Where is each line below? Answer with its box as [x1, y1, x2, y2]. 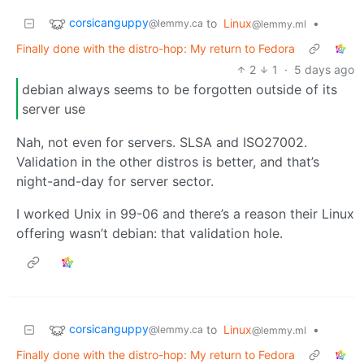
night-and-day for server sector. [16, 173, 214, 190]
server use [22, 100, 85, 117]
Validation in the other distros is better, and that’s [16, 154, 319, 171]
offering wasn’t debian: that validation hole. [16, 225, 283, 242]
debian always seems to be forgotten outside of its [22, 80, 337, 97]
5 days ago [294, 62, 354, 76]
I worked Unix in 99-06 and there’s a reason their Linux [16, 206, 354, 223]
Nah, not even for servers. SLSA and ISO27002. [16, 134, 307, 151]
